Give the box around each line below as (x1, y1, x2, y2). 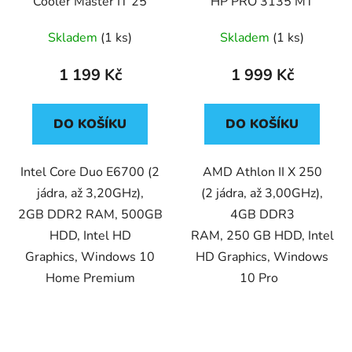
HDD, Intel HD (49, 227, 131, 245)
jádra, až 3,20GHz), (36, 185, 144, 203)
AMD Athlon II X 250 (202, 163, 322, 181)
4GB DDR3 (229, 206, 295, 224)
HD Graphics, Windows (196, 248, 328, 266)
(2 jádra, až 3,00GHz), (201, 185, 323, 203)
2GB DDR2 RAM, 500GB (17, 206, 163, 224)
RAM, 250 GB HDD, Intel (190, 227, 334, 245)
